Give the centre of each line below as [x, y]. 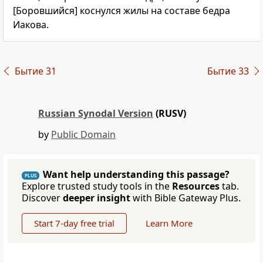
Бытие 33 [228, 71]
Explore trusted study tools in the [97, 186]
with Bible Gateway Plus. [186, 198]
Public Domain [83, 135]
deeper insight [97, 198]
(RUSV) [170, 114]
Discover [42, 198]
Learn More [169, 223]
